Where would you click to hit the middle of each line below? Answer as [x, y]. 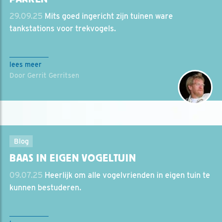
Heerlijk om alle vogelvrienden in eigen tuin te [126, 175]
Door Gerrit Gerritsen [44, 75]
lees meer [26, 64]
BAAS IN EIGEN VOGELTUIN [73, 158]
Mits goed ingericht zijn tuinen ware [108, 16]
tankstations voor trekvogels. [63, 28]
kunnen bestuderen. [45, 188]
